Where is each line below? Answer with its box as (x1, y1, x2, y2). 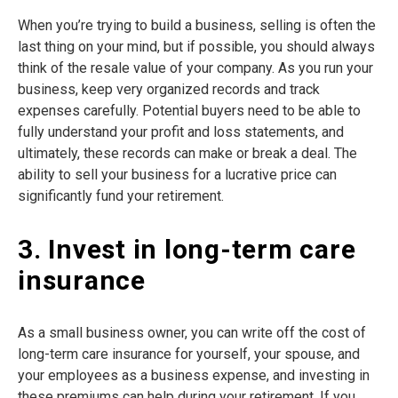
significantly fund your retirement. (18, 187, 224, 205)
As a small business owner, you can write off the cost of (18, 324, 366, 342)
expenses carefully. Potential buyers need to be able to (18, 102, 361, 120)
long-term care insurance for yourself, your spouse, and (18, 346, 360, 363)
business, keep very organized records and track (18, 81, 320, 99)
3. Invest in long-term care (18, 234, 356, 266)
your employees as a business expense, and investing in (18, 367, 370, 385)
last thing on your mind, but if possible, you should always (18, 38, 375, 56)
